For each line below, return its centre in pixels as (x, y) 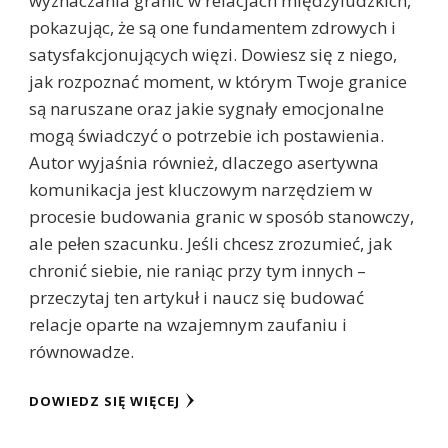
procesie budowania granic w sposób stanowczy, (221, 217)
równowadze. (81, 352)
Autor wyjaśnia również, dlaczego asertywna (204, 163)
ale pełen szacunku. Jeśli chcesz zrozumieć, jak (210, 244)
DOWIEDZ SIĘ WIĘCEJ (104, 401)
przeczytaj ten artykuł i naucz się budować (196, 298)
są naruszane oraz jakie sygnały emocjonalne (206, 109)
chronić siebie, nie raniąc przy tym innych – (197, 271)
